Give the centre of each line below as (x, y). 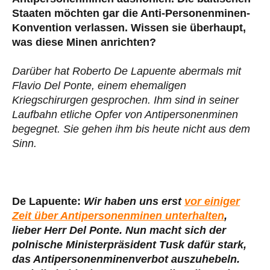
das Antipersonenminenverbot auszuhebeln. (126, 259)
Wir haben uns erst (133, 202)
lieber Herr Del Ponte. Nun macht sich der (119, 231)
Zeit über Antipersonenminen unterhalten (118, 216)
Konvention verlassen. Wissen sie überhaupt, (129, 28)
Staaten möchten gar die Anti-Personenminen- (131, 14)
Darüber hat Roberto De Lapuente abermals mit (127, 71)
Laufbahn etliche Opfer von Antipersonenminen (125, 115)
